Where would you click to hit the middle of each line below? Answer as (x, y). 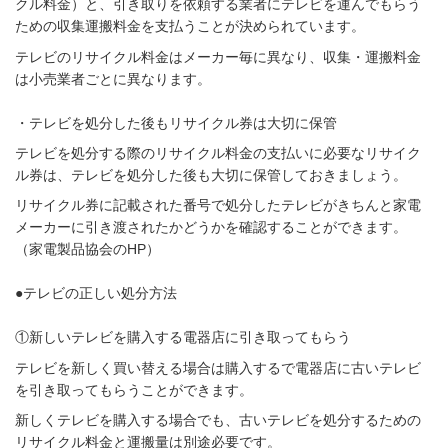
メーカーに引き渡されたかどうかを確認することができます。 (211, 227)
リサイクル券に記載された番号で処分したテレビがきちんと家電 (218, 205)
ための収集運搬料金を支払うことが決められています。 (190, 26)
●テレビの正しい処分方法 (98, 293)
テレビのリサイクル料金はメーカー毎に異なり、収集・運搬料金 (218, 56)
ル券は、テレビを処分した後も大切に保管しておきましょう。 (211, 174)
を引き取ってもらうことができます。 (134, 389)
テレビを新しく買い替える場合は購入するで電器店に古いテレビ (218, 367)
